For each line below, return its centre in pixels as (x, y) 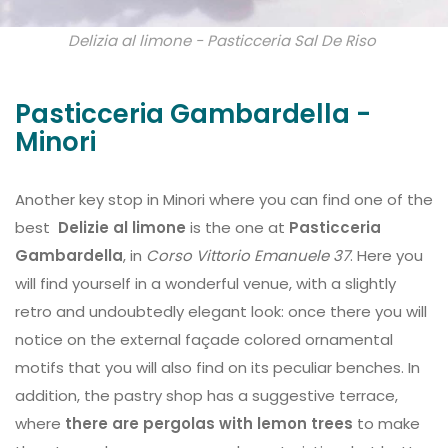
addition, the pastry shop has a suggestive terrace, (206, 395)
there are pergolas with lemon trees (209, 423)
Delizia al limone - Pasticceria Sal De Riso (224, 40)
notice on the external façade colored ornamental (204, 339)
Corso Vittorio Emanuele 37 (248, 255)
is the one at (235, 227)
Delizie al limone (122, 227)
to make (386, 423)
